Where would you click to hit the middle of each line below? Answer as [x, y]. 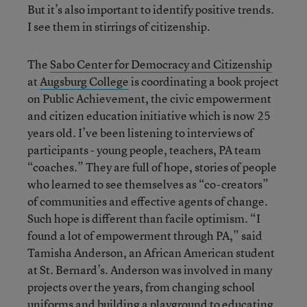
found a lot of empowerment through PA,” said [145, 235]
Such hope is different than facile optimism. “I [144, 218]
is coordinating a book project [204, 81]
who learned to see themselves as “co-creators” [148, 184]
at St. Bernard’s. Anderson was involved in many [150, 270]
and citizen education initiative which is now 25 [149, 115]
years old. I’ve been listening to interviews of [140, 133]
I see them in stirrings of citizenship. [119, 26]
